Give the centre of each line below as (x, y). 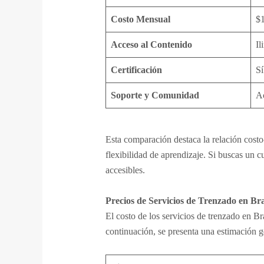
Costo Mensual (140, 19)
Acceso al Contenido (151, 45)
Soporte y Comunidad (155, 95)
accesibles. (125, 170)
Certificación (136, 70)
